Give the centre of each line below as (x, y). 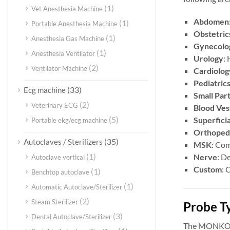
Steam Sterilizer (55, 202)
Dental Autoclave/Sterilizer (71, 217)
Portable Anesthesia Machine (74, 24)
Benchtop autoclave (60, 172)
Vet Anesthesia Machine (67, 9)
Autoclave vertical (58, 157)
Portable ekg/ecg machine (69, 120)
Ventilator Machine (59, 68)
